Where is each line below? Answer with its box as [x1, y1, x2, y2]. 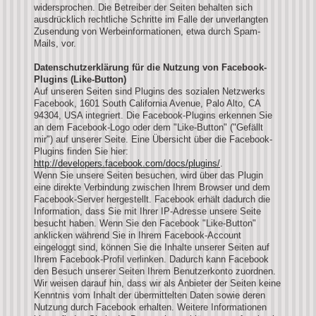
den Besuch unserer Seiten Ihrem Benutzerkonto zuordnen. [34, 265, 276, 276]
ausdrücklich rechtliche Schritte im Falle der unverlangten [34, 13, 268, 25]
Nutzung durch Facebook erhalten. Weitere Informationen [34, 301, 267, 312]
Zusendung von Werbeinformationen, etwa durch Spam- [34, 25, 260, 37]
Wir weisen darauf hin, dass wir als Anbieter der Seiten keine [34, 277, 281, 288]
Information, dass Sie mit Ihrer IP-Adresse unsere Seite [34, 205, 261, 217]
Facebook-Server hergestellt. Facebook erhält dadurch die [34, 193, 270, 205]
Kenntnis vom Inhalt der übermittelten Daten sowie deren [34, 289, 265, 300]
